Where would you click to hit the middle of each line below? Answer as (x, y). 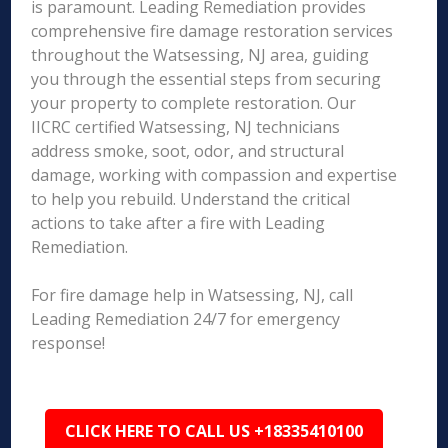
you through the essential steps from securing (206, 79)
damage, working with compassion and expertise (214, 175)
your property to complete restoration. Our (194, 103)
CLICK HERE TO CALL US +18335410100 (214, 431)
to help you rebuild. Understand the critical (191, 199)
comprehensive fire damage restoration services (212, 31)
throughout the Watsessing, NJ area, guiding (200, 55)
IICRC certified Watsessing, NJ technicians (186, 127)
